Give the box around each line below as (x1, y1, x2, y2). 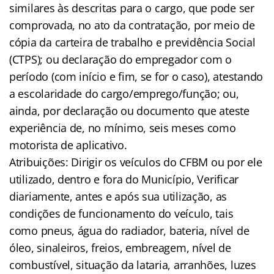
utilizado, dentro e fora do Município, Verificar (9, 171, 239, 187)
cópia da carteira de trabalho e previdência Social (9, 34, 256, 50)
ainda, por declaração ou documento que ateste (9, 103, 250, 118)
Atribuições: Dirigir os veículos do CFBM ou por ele (9, 154, 262, 169)
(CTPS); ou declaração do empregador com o (9, 51, 232, 67)
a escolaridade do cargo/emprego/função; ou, (9, 86, 239, 101)
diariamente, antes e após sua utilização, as (9, 188, 228, 204)
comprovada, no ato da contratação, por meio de (9, 17, 255, 32)
